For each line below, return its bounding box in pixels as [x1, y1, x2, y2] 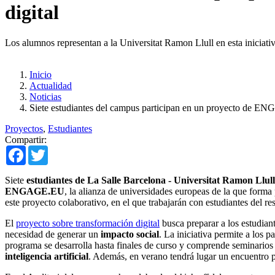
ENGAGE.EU [5, 185, 64, 196]
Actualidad [29, 80, 72, 91]
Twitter [48, 144, 76, 155]
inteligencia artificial [5, 250, 88, 261]
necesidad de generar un [5, 228, 101, 239]
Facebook [26, 144, 64, 155]
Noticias [29, 91, 61, 102]
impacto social [101, 228, 159, 239]
